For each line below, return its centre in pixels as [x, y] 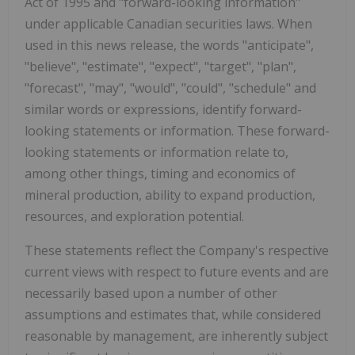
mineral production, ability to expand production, [170, 195]
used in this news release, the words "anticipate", [169, 45]
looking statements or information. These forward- [177, 130]
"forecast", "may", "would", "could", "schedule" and [170, 88]
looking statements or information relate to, [157, 152]
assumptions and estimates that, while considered [173, 314]
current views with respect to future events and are [177, 271]
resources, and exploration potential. [134, 216]
